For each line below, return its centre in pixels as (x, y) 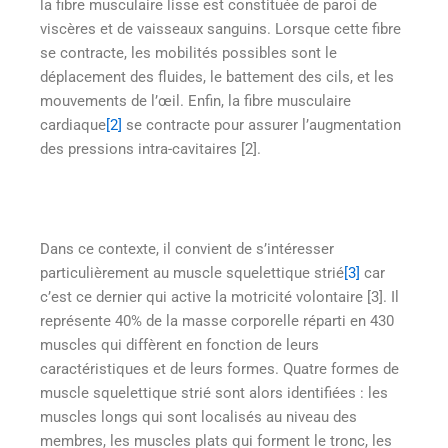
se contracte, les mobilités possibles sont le (188, 53)
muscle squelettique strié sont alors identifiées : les (214, 392)
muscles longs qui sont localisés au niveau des (198, 416)
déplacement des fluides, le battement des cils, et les (217, 77)
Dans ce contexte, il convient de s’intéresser (187, 248)
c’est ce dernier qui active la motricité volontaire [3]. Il (219, 296)
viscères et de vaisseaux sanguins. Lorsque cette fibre (220, 29)
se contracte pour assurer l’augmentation (261, 125)
